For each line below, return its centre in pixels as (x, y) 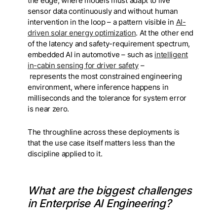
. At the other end (165, 33)
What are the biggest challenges (110, 190)
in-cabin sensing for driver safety (83, 65)
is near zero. (49, 109)
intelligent (171, 55)
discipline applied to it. (66, 154)
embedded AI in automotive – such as (91, 55)
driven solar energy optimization (82, 33)
